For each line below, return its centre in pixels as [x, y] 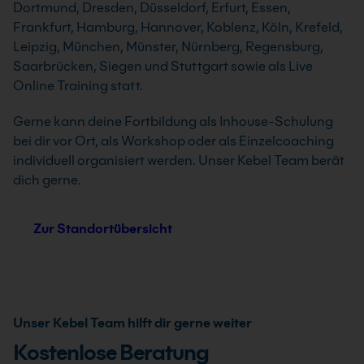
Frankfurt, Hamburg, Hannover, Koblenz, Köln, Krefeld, [178, 28]
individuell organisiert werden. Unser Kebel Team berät [179, 161]
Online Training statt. [78, 86]
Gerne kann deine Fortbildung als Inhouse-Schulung [173, 122]
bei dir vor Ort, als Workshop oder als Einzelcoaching [173, 141]
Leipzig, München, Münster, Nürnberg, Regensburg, [168, 47]
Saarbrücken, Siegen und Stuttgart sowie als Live [163, 67]
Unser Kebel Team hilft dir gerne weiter [132, 323]
